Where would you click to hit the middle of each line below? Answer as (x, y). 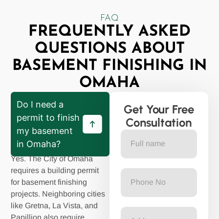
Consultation (159, 122)
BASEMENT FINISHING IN (109, 66)
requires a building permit (55, 170)
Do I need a (40, 104)
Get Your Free (159, 109)
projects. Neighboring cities (58, 194)
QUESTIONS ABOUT (109, 49)
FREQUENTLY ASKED (109, 32)
